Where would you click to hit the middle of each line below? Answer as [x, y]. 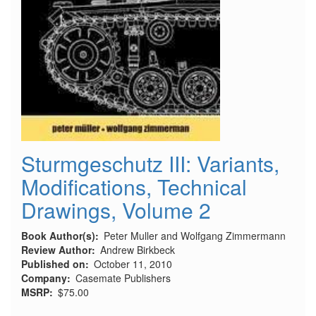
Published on [53, 264]
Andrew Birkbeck [138, 250]
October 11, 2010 [133, 264]
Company [44, 278]
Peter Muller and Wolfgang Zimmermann [195, 236]
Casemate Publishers [123, 278]
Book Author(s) [58, 236]
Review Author [56, 250]
